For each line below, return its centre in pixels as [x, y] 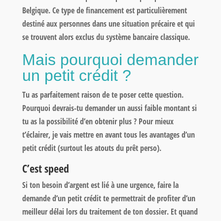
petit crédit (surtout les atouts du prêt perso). [92, 148]
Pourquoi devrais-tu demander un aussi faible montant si [109, 108]
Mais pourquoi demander [110, 59]
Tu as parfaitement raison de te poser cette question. [103, 94]
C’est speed [45, 168]
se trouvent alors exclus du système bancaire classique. [106, 37]
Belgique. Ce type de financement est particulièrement [104, 10]
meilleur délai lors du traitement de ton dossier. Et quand [110, 211]
